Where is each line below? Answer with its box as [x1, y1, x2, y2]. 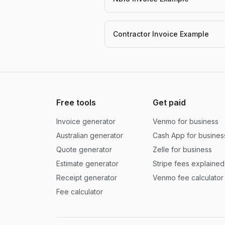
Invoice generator [56, 117, 116, 126]
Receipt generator [56, 173, 117, 182]
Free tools [56, 97, 96, 107]
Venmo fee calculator [153, 173, 223, 182]
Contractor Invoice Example [113, 30, 209, 38]
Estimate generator [56, 159, 119, 168]
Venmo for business [153, 117, 218, 126]
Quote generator [56, 145, 112, 154]
